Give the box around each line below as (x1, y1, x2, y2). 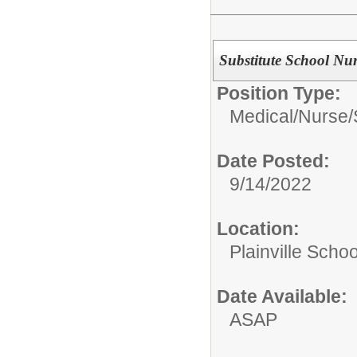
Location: (217, 218, 300, 239)
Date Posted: (217, 151, 330, 171)
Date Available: (217, 286, 347, 307)
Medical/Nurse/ (229, 106, 353, 127)
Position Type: (217, 83, 341, 104)
